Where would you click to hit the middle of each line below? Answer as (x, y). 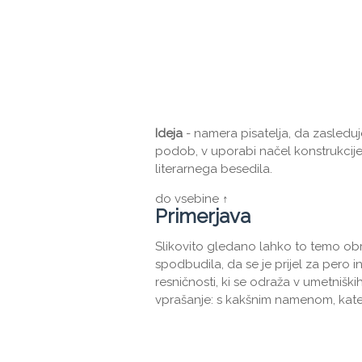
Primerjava (203, 217)
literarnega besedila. (214, 169)
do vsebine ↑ (192, 199)
